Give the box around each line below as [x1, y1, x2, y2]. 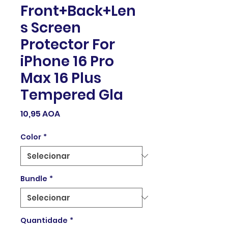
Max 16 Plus [20, 68, 101, 88]
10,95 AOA [20, 107, 60, 120]
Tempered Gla [20, 84, 123, 105]
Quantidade [20, 215, 68, 225]
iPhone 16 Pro [20, 51, 114, 71]
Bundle [20, 173, 47, 184]
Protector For [20, 34, 115, 54]
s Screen [20, 17, 81, 38]
